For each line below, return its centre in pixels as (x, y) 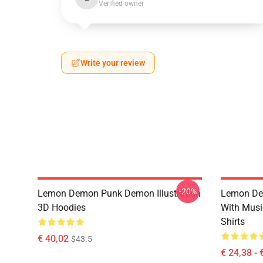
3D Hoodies (62, 208)
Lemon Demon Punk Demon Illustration (119, 193)
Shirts (233, 222)
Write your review (113, 63)
